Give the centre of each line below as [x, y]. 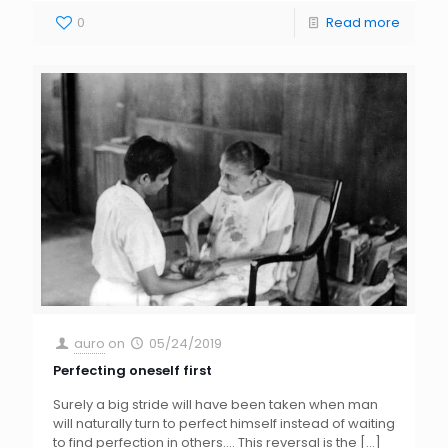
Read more [363, 22]
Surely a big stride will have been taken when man [215, 404]
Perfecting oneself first [132, 370]
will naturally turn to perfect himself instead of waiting [224, 423]
